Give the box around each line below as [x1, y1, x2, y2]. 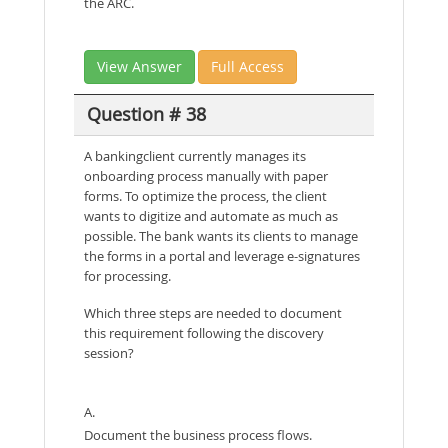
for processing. [84, 266, 171, 285]
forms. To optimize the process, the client [84, 186, 327, 205]
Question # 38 [86, 102, 206, 127]
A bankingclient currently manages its [84, 146, 306, 165]
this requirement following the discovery [84, 323, 324, 342]
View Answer [97, 56, 182, 76]
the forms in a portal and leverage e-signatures [84, 246, 360, 265]
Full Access [211, 56, 284, 76]
